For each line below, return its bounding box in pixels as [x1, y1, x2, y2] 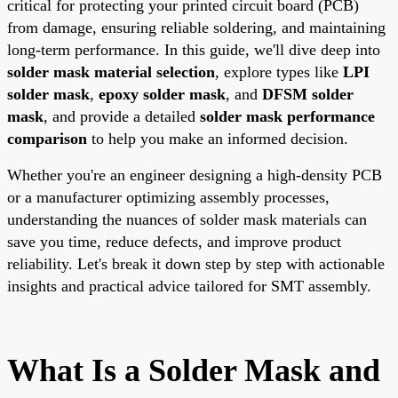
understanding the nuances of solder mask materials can [7, 210, 367, 228]
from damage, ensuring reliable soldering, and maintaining [7, 18, 386, 36]
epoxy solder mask [99, 84, 226, 103]
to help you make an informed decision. [87, 129, 348, 147]
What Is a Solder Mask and [7, 352, 380, 388]
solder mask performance [200, 107, 375, 125]
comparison [7, 129, 87, 147]
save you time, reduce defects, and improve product [7, 232, 341, 251]
